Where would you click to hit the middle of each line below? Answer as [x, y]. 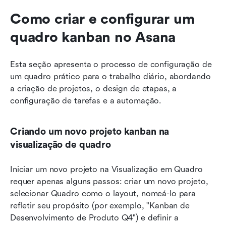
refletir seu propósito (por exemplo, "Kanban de [100, 206]
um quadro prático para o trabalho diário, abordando [110, 77]
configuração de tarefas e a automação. [86, 101]
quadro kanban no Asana [93, 38]
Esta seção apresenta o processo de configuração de [111, 65]
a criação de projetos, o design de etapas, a [94, 89]
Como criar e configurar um [102, 19]
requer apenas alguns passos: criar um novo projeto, [109, 182]
